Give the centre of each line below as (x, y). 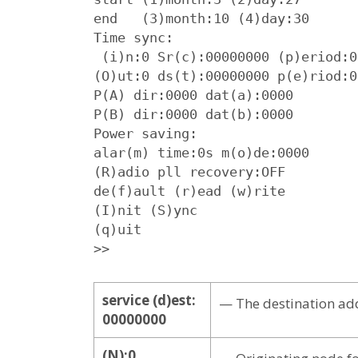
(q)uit (117, 229)
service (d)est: (149, 300)
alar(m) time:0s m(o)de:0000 (201, 152)
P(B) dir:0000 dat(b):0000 (193, 114)
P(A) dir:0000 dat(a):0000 (193, 95)
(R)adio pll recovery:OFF (189, 171)
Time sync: (133, 37)
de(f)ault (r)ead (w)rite (189, 191)
